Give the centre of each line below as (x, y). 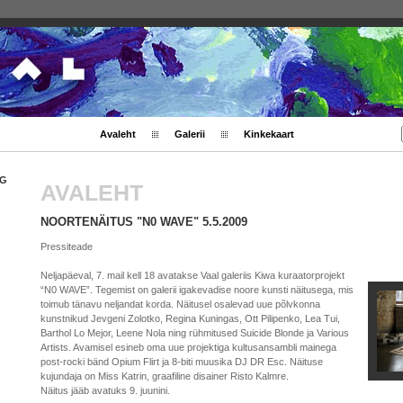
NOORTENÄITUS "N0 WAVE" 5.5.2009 (144, 221)
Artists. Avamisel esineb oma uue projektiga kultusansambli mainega (188, 347)
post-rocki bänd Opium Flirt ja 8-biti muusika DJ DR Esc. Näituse (182, 361)
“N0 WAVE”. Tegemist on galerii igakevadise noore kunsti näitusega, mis (197, 289)
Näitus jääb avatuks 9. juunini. (105, 390)
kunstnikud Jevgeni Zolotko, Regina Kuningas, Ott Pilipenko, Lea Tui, (190, 318)
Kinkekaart (269, 134)
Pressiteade (67, 246)
